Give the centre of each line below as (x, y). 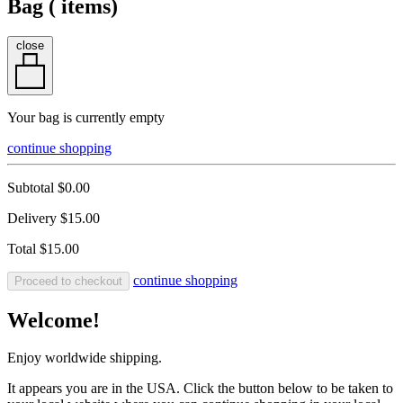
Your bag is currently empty (86, 117)
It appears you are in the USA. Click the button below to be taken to (200, 389)
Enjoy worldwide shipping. (85, 358)
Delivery (34, 218)
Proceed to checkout (68, 281)
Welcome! (54, 320)
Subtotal (32, 187)
